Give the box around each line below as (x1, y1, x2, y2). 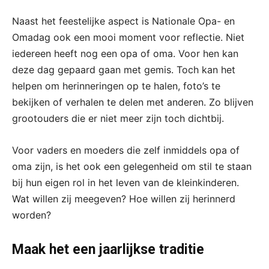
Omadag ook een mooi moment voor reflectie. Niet (12, 31, 244, 43)
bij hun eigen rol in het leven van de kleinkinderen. (12, 176, 239, 189)
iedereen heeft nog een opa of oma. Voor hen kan (12, 47, 238, 59)
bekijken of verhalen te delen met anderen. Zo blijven (12, 95, 253, 108)
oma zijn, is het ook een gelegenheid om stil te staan (12, 160, 252, 172)
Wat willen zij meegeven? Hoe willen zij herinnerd (12, 192, 235, 205)
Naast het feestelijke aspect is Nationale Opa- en (12, 14, 235, 27)
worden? (12, 208, 51, 221)
